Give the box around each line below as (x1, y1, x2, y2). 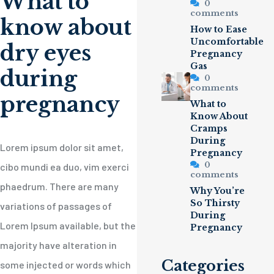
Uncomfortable (190, 36, 264, 47)
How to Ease (190, 24, 248, 35)
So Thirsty (190, 198, 240, 209)
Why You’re (190, 185, 245, 196)
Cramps (190, 123, 228, 134)
